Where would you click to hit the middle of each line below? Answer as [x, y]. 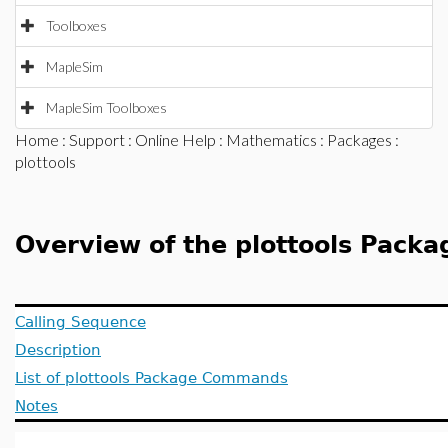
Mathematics [271, 139]
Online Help [175, 139]
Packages [359, 139]
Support [97, 139]
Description [58, 349]
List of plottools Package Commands [151, 377]
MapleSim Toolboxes [106, 107]
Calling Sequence [80, 321]
